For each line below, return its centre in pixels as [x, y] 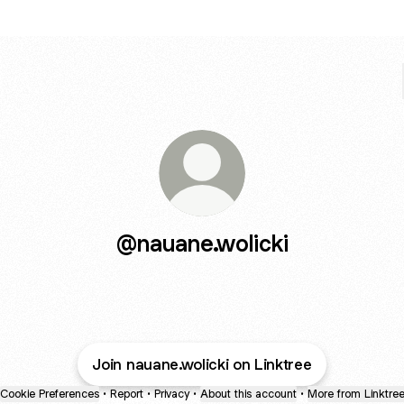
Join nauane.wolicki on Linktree [202, 364]
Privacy [171, 394]
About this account [248, 394]
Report [126, 394]
